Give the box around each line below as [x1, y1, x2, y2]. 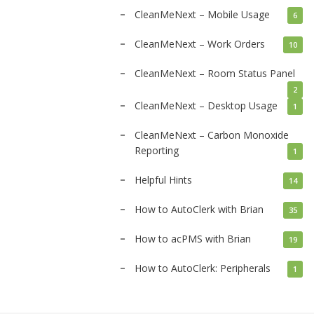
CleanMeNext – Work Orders [135, 37, 265, 50]
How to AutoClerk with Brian [135, 203, 264, 216]
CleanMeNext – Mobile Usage [135, 8, 270, 21]
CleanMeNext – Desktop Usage [135, 99, 278, 112]
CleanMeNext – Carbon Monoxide [135, 128, 289, 142]
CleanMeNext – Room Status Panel [135, 67, 295, 80]
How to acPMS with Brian [135, 232, 251, 245]
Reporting [135, 144, 179, 157]
